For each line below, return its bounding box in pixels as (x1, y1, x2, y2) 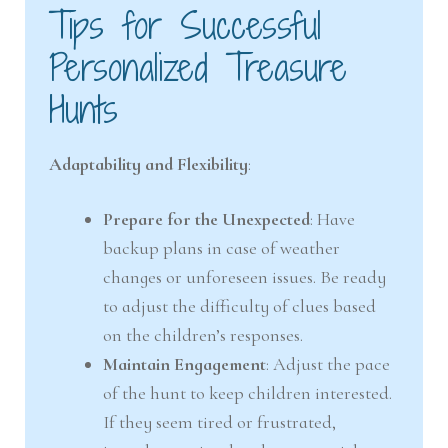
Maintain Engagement (103, 352, 267, 375)
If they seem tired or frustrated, (103, 410, 337, 433)
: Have (310, 207, 356, 230)
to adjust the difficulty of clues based (103, 294, 377, 317)
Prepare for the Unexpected (103, 207, 311, 230)
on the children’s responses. (103, 323, 304, 346)
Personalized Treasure (49, 42, 348, 94)
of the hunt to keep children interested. (103, 381, 393, 404)
